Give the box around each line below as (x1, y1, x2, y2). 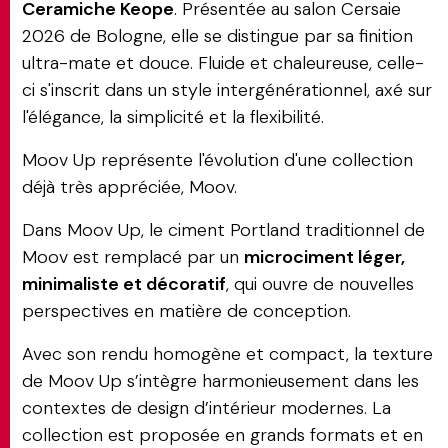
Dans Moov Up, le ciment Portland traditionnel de (22, 218, 425, 242)
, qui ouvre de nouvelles (226, 272, 414, 296)
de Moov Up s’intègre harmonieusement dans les (22, 369, 419, 393)
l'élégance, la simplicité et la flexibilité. (22, 105, 334, 129)
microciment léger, (244, 245, 405, 269)
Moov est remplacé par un (22, 245, 244, 269)
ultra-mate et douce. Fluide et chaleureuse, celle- (22, 51, 424, 75)
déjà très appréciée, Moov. (22, 175, 237, 199)
